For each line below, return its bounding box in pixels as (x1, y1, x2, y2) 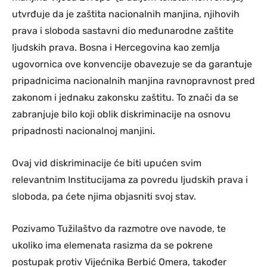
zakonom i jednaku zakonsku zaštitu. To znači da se (12, 92, 238, 104)
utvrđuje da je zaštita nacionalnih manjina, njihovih (12, 8, 240, 20)
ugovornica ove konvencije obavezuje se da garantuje (12, 58, 252, 70)
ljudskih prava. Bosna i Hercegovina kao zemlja (12, 42, 220, 54)
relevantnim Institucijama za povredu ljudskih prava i (12, 174, 248, 186)
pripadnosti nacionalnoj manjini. (12, 125, 155, 137)
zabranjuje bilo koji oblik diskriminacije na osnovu (12, 108, 231, 120)
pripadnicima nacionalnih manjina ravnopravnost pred (12, 75, 255, 87)
